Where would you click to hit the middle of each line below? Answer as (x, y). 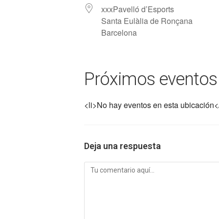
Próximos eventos (151, 79)
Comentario (102, 167)
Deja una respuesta (122, 146)
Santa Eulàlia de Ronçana (147, 21)
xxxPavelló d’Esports (138, 9)
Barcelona (119, 33)
